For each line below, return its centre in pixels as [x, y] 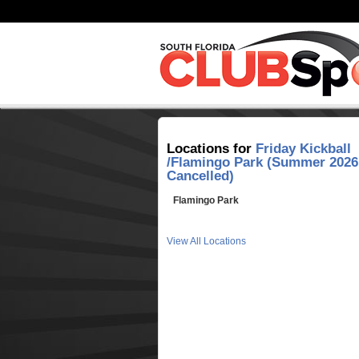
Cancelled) [200, 176]
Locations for [211, 149]
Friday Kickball [303, 149]
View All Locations [206, 241]
